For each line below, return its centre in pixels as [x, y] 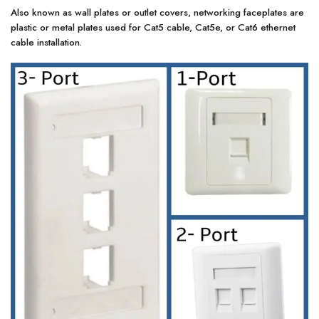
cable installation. [46, 43]
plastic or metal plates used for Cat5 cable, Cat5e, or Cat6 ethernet [153, 28]
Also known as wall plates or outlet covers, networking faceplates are [157, 13]
